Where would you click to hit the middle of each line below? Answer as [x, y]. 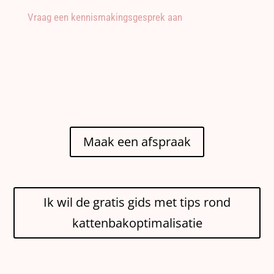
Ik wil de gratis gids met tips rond [137, 202]
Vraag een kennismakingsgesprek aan [105, 17]
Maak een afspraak [137, 141]
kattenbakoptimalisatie [137, 223]
